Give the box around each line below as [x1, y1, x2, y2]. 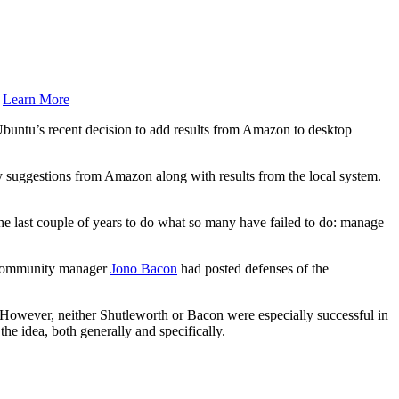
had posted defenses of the [177, 260, 329, 276]
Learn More [3, 91, 69, 107]
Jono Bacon [110, 260, 177, 276]
